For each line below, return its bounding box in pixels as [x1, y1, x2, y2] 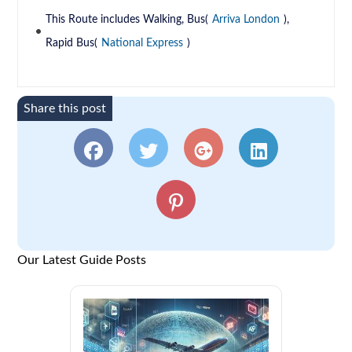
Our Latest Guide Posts [17, 254, 147, 267]
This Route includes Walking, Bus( [46, 14, 209, 26]
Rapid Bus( [46, 38, 98, 49]
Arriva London [212, 14, 280, 26]
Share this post [24, 102, 107, 115]
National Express [101, 38, 184, 49]
